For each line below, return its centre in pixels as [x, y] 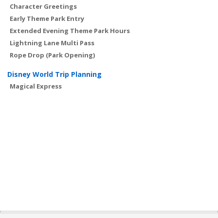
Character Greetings [43, 7]
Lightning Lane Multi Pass [52, 43]
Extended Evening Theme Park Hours [70, 31]
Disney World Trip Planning [54, 74]
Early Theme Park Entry [47, 19]
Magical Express [36, 86]
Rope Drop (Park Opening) [52, 55]
